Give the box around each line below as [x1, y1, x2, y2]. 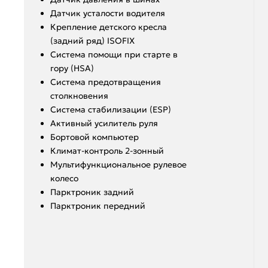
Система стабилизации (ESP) [50, 103, 171, 115]
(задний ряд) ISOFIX [50, 35, 135, 46]
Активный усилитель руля [50, 117, 158, 129]
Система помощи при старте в [50, 48, 178, 60]
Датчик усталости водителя [50, 7, 165, 19]
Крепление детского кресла [50, 21, 167, 32]
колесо [50, 172, 78, 184]
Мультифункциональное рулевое [50, 159, 187, 170]
